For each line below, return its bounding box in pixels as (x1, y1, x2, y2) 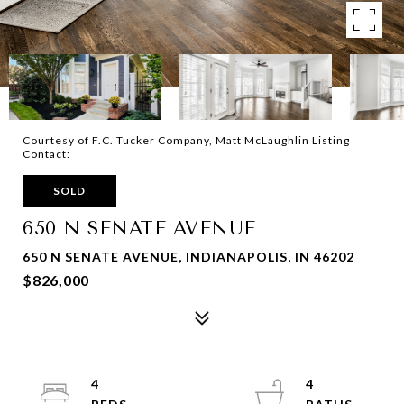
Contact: (23, 147, 76, 161)
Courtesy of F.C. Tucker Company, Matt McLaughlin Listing (23, 133, 350, 147)
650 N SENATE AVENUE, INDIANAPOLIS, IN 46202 (23, 249, 354, 264)
